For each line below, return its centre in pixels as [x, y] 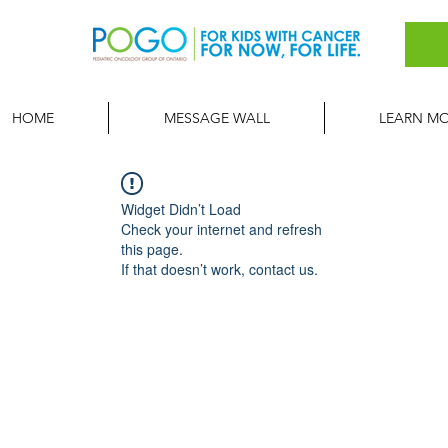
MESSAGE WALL [216, 118]
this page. [152, 249]
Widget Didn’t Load [181, 209]
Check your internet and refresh [221, 229]
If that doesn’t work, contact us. [219, 269]
